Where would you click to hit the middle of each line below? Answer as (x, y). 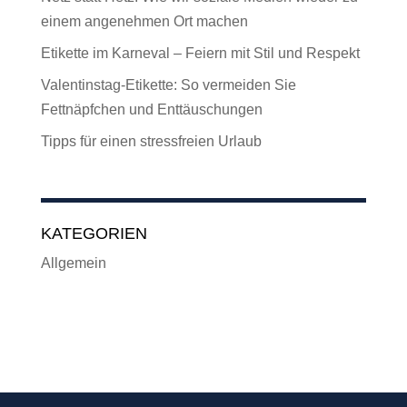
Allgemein (73, 263)
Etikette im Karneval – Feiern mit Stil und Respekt (200, 53)
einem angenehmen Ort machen (144, 21)
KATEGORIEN (94, 234)
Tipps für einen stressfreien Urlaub (151, 141)
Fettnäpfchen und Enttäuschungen (151, 109)
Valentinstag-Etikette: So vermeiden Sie (168, 84)
